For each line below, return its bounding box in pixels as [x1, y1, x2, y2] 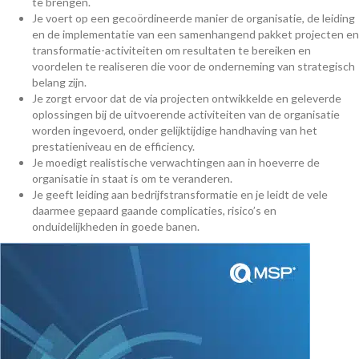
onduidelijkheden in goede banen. [32, 219, 200, 233]
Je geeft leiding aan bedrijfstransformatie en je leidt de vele [32, 187, 328, 201]
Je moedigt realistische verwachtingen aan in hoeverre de [32, 155, 320, 169]
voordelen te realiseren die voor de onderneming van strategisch [32, 58, 355, 73]
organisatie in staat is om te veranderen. [32, 171, 232, 185]
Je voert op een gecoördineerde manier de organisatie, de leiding [32, 10, 355, 25]
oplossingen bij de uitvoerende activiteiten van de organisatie [32, 107, 340, 121]
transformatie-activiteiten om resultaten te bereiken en [32, 42, 311, 57]
